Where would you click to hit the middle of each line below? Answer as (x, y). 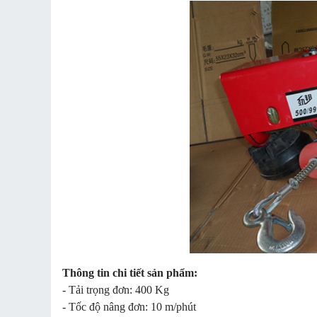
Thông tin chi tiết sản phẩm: (130, 272)
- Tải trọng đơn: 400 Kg (116, 289)
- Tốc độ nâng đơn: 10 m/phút (129, 306)
